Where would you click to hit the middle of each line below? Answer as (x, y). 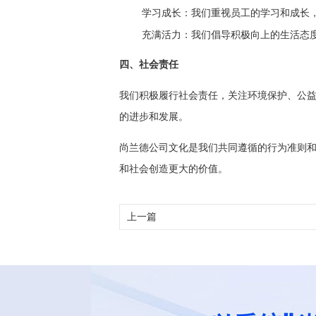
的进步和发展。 (154, 116)
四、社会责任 (149, 64)
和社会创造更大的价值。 (174, 168)
